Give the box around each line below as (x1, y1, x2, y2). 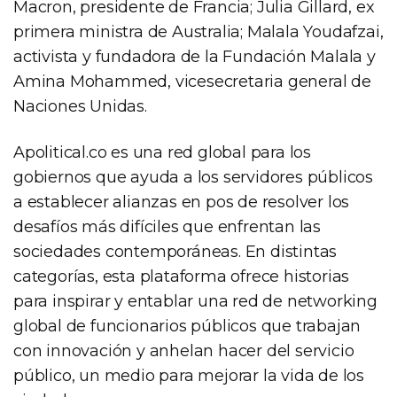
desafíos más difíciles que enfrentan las (13, 216, 321, 237)
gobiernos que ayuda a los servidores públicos (13, 167, 373, 187)
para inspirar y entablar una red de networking (13, 291, 378, 311)
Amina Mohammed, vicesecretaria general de (13, 71, 371, 91)
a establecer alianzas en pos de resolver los (13, 191, 350, 212)
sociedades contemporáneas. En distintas (13, 241, 338, 261)
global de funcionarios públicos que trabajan (13, 315, 362, 336)
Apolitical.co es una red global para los (13, 142, 311, 162)
